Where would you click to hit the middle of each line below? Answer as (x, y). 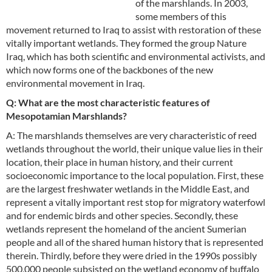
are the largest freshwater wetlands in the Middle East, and (128, 189)
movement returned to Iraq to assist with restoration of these (134, 30)
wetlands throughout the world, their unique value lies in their (134, 149)
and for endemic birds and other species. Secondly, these (122, 216)
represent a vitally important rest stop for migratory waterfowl (136, 202)
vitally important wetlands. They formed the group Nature (126, 43)
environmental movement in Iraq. (75, 83)
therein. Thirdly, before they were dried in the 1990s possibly (131, 256)
